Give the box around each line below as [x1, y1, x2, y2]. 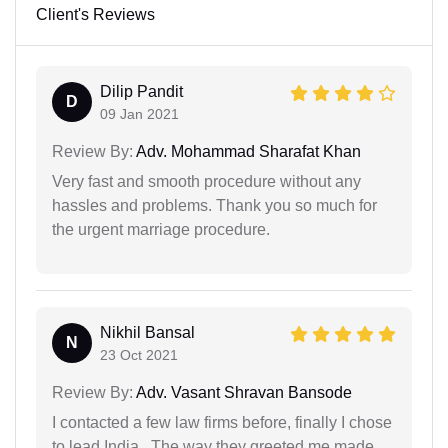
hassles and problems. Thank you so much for [52, 196, 377, 214]
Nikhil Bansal [100, 323, 195, 341]
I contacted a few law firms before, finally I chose [52, 413, 392, 431]
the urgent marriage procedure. [52, 220, 270, 238]
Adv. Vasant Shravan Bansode [133, 383, 352, 401]
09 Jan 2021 [100, 105, 179, 122]
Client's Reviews [36, 5, 155, 23]
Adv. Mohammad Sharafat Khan [133, 142, 361, 160]
